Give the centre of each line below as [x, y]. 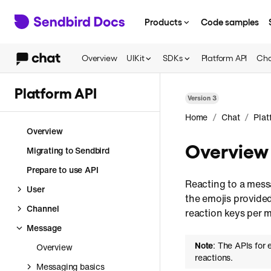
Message [44, 228]
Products [163, 21]
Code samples [230, 21]
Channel [43, 208]
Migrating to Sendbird [68, 150]
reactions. [214, 257]
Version [200, 98]
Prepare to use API [63, 170]
